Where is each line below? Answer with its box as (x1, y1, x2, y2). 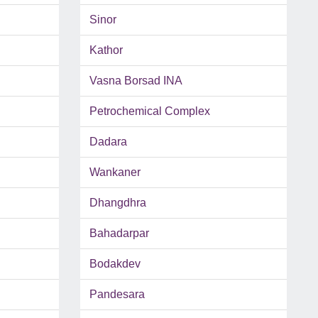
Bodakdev (89, 258, 141, 270)
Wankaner (89, 166, 141, 179)
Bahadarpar (89, 227, 149, 240)
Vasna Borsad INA (89, 75, 182, 87)
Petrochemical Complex (89, 105, 210, 118)
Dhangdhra (89, 197, 146, 209)
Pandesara (89, 288, 145, 301)
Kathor (89, 44, 123, 57)
